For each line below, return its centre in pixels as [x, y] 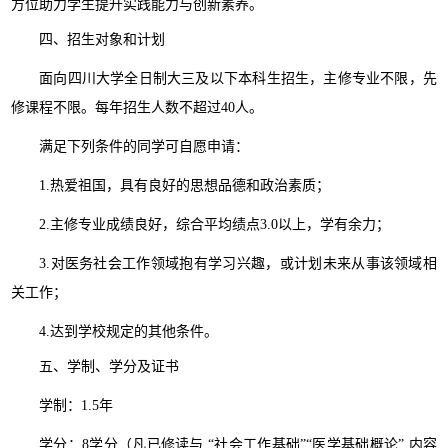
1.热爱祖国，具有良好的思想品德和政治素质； [185, 185]
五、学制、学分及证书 [109, 366]
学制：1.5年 [76, 405]
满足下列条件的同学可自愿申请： [144, 146]
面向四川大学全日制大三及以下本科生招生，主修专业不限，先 [238, 78]
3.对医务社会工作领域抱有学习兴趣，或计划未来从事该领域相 [238, 263]
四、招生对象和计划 [102, 39]
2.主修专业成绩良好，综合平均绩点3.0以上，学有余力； [215, 224]
